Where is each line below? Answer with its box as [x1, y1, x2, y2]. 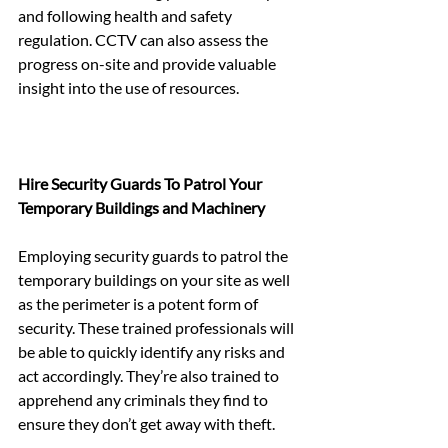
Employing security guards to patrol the [18, 245, 291, 265]
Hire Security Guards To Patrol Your [18, 173, 265, 193]
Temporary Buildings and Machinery [18, 197, 265, 217]
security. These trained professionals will [18, 317, 297, 337]
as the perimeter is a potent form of [18, 293, 261, 313]
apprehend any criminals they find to [18, 389, 271, 409]
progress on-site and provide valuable [18, 53, 279, 73]
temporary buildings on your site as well [18, 269, 293, 289]
